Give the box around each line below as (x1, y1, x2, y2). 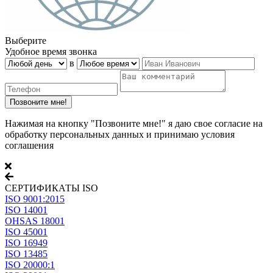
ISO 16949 (5, 237, 48, 248)
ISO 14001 (5, 204, 48, 215)
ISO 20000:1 (5, 259, 55, 270)
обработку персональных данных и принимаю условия (5, 129, 235, 140)
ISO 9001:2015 (5, 193, 65, 204)
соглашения (5, 140, 54, 151)
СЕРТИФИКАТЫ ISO (5, 182, 98, 193)
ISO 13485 (5, 248, 48, 259)
